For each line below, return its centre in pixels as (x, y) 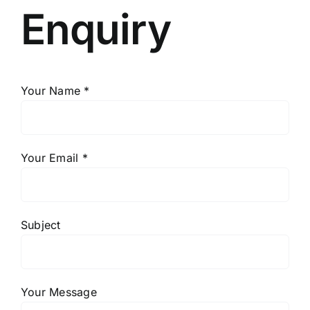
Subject (40, 225)
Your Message (58, 292)
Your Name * (55, 91)
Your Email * (54, 158)
